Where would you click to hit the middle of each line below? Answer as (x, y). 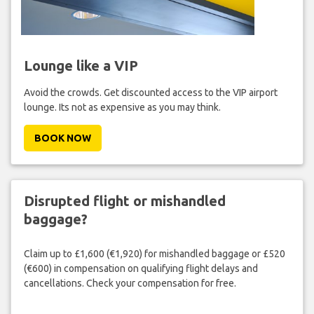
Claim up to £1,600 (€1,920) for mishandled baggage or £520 (154, 253)
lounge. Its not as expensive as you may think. (122, 108)
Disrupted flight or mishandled (124, 201)
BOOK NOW (62, 138)
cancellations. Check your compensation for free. (130, 283)
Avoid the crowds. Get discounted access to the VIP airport (150, 93)
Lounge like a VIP (81, 66)
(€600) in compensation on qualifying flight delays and (141, 268)
